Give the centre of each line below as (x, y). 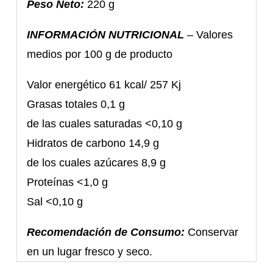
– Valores (210, 35)
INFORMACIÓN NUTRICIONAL (106, 35)
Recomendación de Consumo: (106, 232)
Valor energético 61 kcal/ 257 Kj (104, 85)
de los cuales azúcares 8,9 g (97, 163)
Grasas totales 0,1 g (76, 105)
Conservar (213, 232)
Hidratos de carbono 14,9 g (93, 144)
